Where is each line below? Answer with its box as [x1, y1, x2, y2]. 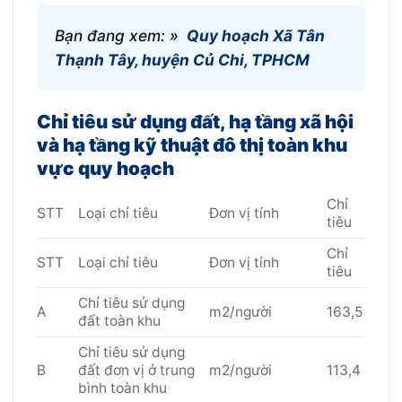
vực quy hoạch [36, 156, 174, 179]
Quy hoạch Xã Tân [187, 26, 326, 46]
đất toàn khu [77, 311, 161, 329]
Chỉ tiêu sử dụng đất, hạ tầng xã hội [36, 109, 354, 133]
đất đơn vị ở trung [77, 361, 195, 379]
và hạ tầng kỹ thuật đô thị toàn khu [36, 133, 347, 156]
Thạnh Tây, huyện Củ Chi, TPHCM [54, 50, 310, 70]
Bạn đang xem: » [54, 26, 183, 46]
